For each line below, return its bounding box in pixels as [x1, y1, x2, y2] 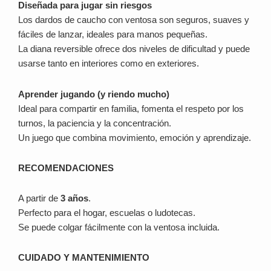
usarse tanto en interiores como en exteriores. [18, 58, 199, 69]
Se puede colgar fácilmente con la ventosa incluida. [18, 222, 220, 233]
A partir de [18, 193, 60, 204]
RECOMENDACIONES [18, 162, 114, 173]
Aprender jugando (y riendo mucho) [18, 88, 169, 99]
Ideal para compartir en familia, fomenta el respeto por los [18, 103, 244, 114]
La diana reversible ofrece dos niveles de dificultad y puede [18, 44, 250, 54]
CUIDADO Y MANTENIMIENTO [18, 252, 149, 263]
